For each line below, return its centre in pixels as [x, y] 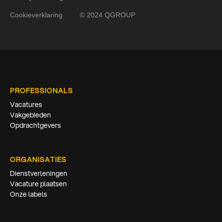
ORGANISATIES [38, 159]
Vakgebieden [30, 115]
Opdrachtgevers [35, 125]
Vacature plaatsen [38, 184]
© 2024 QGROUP [108, 15]
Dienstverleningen [39, 173]
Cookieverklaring [36, 15]
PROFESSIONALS [41, 90]
